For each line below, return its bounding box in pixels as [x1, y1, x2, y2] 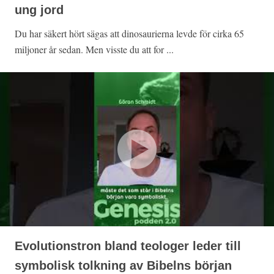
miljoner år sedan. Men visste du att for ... [15, 43, 174, 56]
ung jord [15, 3, 64, 17]
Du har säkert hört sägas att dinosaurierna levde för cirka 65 [15, 27, 244, 40]
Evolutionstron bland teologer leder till [15, 239, 241, 253]
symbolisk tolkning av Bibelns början [15, 259, 232, 273]
